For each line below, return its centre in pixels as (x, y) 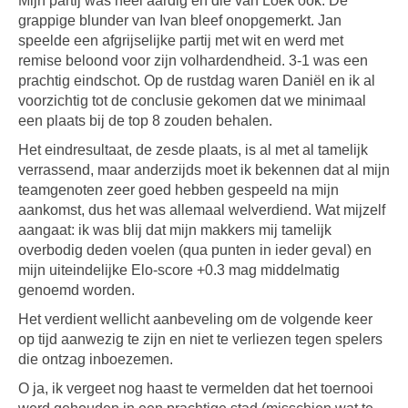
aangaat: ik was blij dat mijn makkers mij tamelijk (175, 230)
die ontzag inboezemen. (96, 359)
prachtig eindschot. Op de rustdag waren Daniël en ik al (197, 81)
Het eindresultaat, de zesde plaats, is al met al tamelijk (193, 150)
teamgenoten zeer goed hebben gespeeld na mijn (178, 190)
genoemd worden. (76, 290)
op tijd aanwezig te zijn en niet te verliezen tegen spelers (200, 339)
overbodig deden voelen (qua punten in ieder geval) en (195, 250)
